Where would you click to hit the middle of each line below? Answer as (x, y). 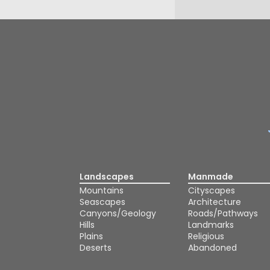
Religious (206, 236)
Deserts (96, 248)
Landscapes (107, 177)
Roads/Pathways (223, 213)
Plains (91, 236)
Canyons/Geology (118, 213)
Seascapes (102, 202)
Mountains (102, 190)
